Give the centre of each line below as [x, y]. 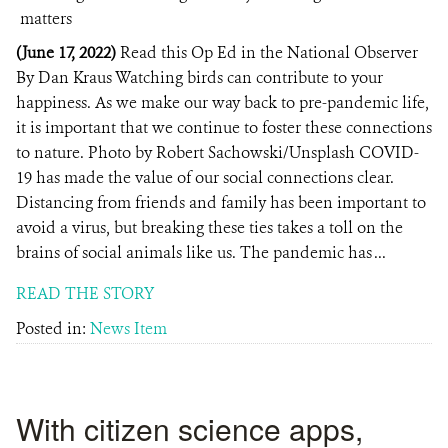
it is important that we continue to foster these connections [224, 127]
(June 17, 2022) [68, 52]
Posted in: [53, 328]
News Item [128, 328]
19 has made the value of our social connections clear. [205, 177]
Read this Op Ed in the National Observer [269, 52]
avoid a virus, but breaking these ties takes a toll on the [209, 227]
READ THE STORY [85, 293]
